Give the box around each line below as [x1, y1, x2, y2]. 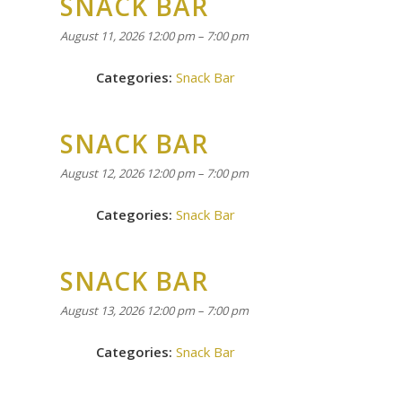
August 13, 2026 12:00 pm [60, 302, 195, 319]
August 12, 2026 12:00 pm [60, 165, 195, 181]
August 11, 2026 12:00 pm [60, 28, 195, 44]
